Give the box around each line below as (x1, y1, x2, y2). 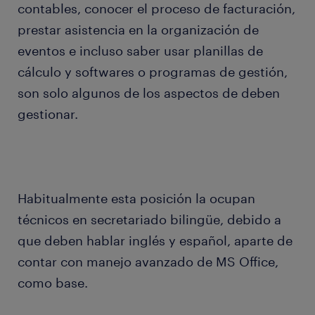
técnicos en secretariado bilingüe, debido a (18, 212, 281, 228)
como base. (18, 275, 88, 291)
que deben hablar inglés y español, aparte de (18, 233, 292, 249)
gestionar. (18, 106, 78, 122)
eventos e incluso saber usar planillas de (18, 43, 263, 59)
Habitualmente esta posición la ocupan (18, 191, 255, 207)
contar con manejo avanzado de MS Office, (18, 254, 278, 270)
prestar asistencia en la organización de (18, 22, 259, 38)
